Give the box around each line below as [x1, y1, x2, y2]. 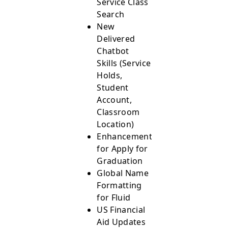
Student [97, 82, 129, 93]
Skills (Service [97, 58, 151, 69]
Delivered [97, 33, 135, 44]
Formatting [97, 180, 142, 191]
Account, [97, 94, 132, 105]
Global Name [97, 167, 149, 179]
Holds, [97, 70, 123, 81]
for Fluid [97, 192, 131, 203]
